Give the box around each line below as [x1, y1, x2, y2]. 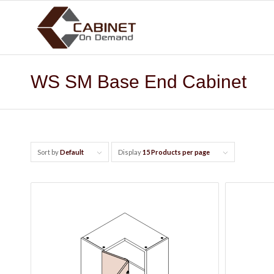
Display [118, 148, 143, 156]
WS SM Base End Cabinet [31, 72, 246, 92]
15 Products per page [143, 148, 210, 156]
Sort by [37, 148, 60, 156]
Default [60, 148, 84, 156]
